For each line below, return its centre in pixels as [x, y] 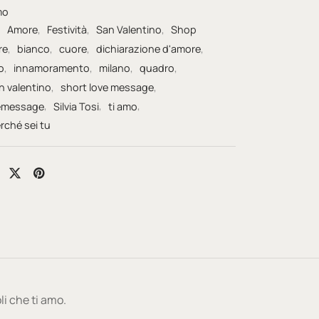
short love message [107, 87]
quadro [157, 68]
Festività [67, 30]
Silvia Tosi [76, 106]
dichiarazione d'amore [148, 48]
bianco [33, 48]
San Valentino [129, 30]
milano [115, 68]
